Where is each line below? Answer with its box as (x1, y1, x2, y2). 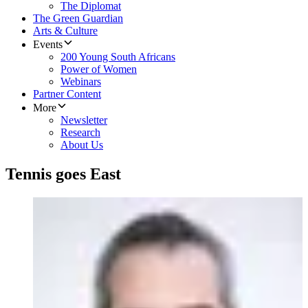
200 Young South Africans (60, 51, 175, 63)
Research (60, 126, 100, 139)
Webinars (60, 76, 101, 88)
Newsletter (60, 114, 107, 126)
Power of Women (60, 63, 137, 76)
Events (33, 38, 63, 51)
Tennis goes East (5, 165, 121, 184)
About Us (60, 139, 103, 151)
